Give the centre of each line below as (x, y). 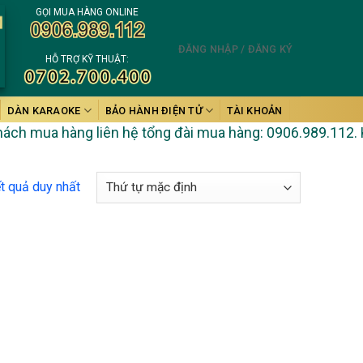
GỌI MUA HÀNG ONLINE (88, 12)
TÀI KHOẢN (255, 110)
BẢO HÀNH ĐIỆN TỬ (154, 110)
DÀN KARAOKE (44, 110)
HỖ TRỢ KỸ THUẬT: (88, 59)
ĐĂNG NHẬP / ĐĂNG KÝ (235, 49)
